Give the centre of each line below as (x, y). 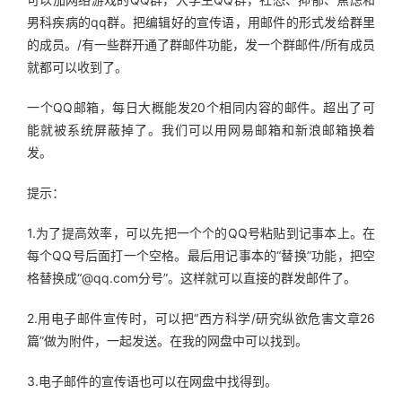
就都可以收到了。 (77, 67)
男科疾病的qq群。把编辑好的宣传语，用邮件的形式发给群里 (201, 22)
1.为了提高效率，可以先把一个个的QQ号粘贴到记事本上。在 (201, 233)
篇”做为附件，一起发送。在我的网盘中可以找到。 (167, 341)
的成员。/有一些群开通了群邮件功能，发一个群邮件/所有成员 (201, 44)
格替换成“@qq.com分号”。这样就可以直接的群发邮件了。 (192, 278)
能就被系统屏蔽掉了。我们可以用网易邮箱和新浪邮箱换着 (201, 130)
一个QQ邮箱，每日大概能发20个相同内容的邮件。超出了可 (201, 107)
